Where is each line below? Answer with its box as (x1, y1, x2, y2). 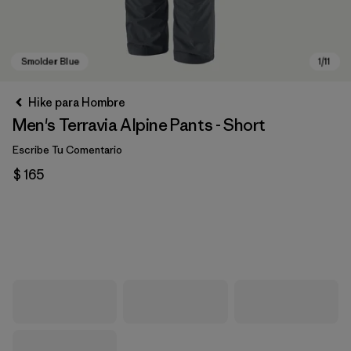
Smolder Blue (29, 230, 113, 246)
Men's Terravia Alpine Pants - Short (13, 114, 266, 136)
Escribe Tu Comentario (13, 143, 122, 157)
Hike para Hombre (28, 95, 125, 110)
